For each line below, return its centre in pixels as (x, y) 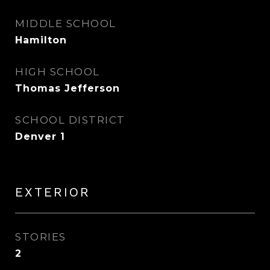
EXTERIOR (53, 192)
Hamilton (41, 40)
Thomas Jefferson (67, 88)
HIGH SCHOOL (58, 72)
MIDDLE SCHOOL (66, 24)
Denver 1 (40, 137)
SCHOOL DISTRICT (70, 120)
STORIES (41, 237)
